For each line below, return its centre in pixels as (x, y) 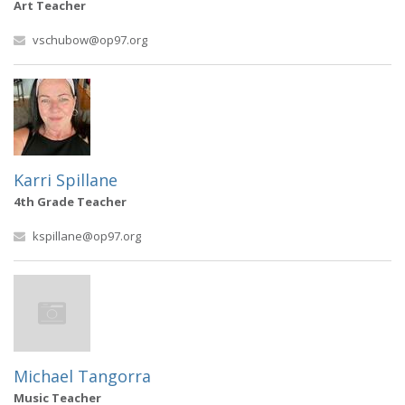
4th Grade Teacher (70, 202)
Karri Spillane (66, 180)
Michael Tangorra (82, 376)
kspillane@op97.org (87, 236)
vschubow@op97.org (90, 40)
